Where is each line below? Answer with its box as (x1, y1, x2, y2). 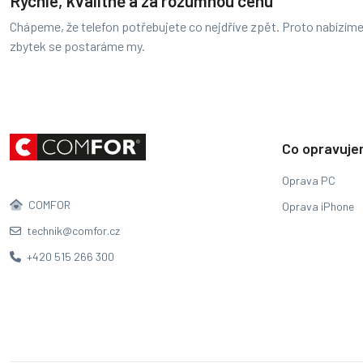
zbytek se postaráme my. (10, 38, 145, 54)
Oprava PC (282, 173, 335, 188)
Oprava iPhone (282, 199, 354, 214)
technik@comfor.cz (24, 224, 120, 238)
